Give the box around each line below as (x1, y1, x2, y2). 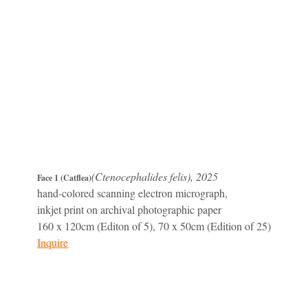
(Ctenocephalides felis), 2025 (91, 169, 218, 184)
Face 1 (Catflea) (37, 172, 91, 184)
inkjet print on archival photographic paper (37, 202, 221, 217)
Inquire (37, 235, 68, 250)
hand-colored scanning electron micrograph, (37, 186, 228, 201)
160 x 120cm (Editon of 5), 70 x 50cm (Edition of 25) (37, 219, 271, 234)
